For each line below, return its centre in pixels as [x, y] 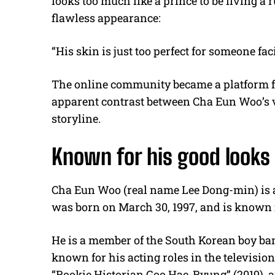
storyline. [76, 119]
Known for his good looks [161, 157]
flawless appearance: [106, 18]
